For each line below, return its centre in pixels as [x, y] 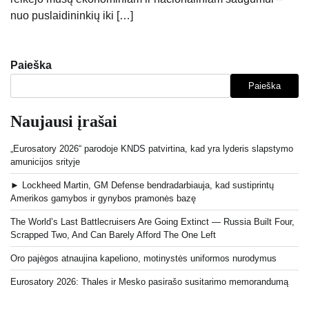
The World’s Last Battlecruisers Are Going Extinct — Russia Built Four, [152, 222]
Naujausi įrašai [64, 122]
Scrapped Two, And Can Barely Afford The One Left [113, 235]
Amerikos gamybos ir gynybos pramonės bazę [103, 199]
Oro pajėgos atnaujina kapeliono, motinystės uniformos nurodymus [143, 259]
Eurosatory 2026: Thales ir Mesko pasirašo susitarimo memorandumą [149, 282]
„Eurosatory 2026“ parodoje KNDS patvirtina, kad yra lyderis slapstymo [152, 149]
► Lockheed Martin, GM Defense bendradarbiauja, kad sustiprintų [142, 186]
